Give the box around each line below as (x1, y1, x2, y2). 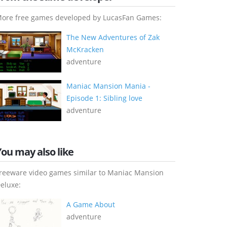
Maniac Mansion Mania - (66, 81, 150, 91)
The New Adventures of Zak (66, 32, 160, 42)
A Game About (66, 199, 115, 209)
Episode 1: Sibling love (66, 93, 142, 103)
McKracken (66, 44, 104, 54)
